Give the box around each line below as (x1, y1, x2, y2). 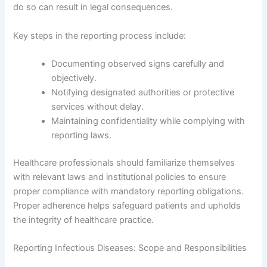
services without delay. (51, 101, 144, 113)
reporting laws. (51, 130, 112, 141)
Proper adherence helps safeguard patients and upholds (13, 200, 241, 211)
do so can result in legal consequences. (13, 2, 173, 13)
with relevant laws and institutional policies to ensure (13, 171, 226, 182)
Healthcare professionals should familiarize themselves (13, 157, 235, 168)
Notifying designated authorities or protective (51, 87, 235, 98)
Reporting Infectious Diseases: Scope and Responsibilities (13, 243, 247, 254)
